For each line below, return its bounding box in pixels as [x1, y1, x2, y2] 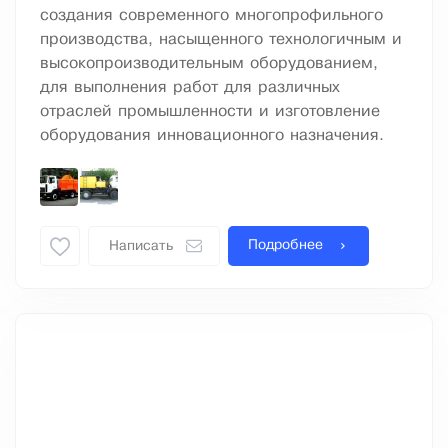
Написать [109, 240, 173, 254]
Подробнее [248, 239, 323, 253]
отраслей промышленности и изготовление [40, 104, 380, 120]
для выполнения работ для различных [40, 80, 340, 96]
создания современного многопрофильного [40, 8, 383, 24]
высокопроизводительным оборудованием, [40, 56, 378, 72]
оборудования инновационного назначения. [40, 128, 384, 144]
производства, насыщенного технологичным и [40, 32, 402, 48]
